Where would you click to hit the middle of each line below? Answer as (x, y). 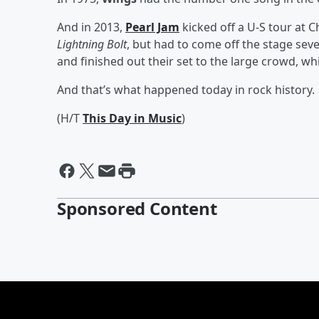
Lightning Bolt (92, 44)
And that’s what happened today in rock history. (186, 89)
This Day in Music (132, 118)
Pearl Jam (152, 27)
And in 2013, (91, 27)
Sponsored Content (137, 208)
